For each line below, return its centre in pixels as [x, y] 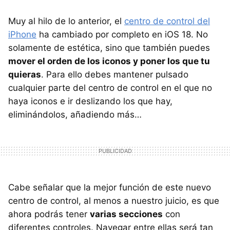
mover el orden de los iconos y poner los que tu [109, 61]
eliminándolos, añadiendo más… [75, 114]
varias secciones [126, 214]
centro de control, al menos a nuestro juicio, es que [114, 200]
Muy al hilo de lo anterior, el [66, 21]
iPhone [22, 34]
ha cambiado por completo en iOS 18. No [122, 34]
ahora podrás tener [49, 214]
